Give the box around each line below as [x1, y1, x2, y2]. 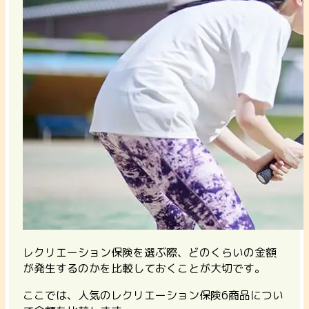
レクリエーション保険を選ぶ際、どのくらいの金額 [23, 244, 277, 260]
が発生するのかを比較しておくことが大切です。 [23, 260, 266, 276]
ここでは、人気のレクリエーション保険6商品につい [23, 287, 283, 303]
